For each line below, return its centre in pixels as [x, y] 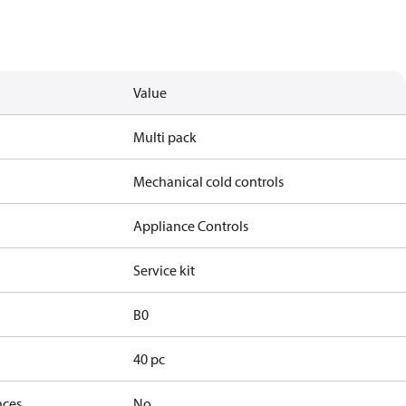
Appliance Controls [191, 226]
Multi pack [165, 137]
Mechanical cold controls [209, 181]
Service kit [164, 270]
